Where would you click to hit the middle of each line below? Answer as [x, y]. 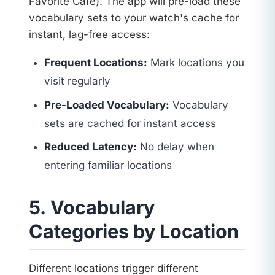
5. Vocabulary [91, 207]
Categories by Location [134, 231]
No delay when [176, 147]
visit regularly [78, 81]
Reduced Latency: [91, 147]
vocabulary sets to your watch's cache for [134, 18]
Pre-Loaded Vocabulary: [107, 105]
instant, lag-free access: [89, 35]
